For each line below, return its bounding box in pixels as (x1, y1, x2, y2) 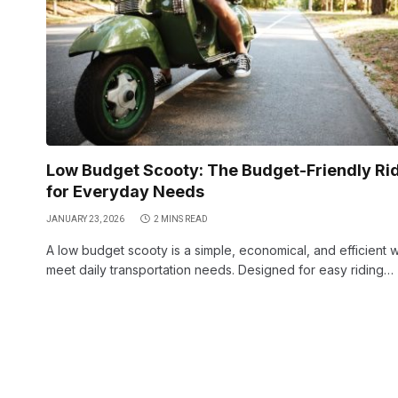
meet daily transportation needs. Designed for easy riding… (46, 261, 394, 277)
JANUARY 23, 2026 (46, 213, 124, 224)
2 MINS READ (154, 213, 208, 224)
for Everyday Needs (46, 181, 204, 201)
